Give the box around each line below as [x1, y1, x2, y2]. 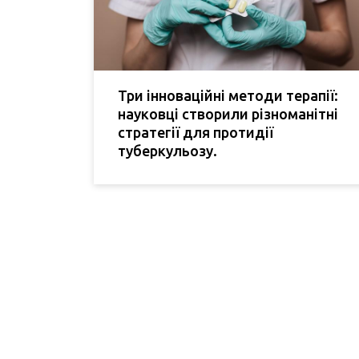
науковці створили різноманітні [118, 106, 338, 123]
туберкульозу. [118, 143, 217, 159]
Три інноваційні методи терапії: [118, 87, 338, 104]
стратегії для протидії [118, 124, 273, 141]
